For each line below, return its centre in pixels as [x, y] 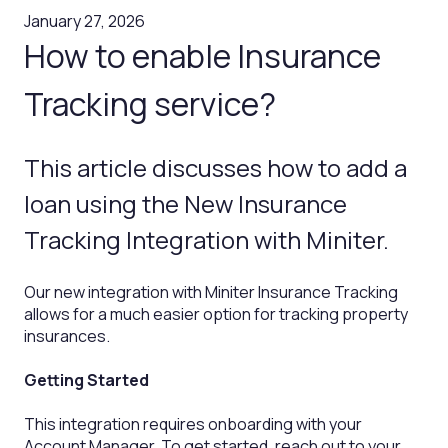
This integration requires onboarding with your [193, 424]
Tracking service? [150, 103]
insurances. [68, 335]
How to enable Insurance [202, 55]
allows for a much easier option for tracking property [216, 313]
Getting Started [86, 380]
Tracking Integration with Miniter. [206, 240]
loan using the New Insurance [185, 204]
